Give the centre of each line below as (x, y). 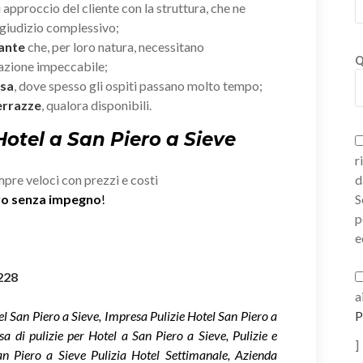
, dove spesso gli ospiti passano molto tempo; (138, 85)
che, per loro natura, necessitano (115, 46)
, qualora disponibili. (96, 105)
